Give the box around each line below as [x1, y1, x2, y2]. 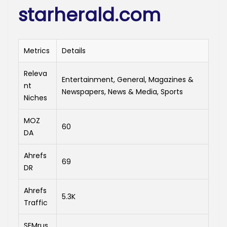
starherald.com [18, 2, 161, 28]
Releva [24, 68, 47, 79]
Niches [24, 93, 47, 103]
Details [62, 46, 86, 56]
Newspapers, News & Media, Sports [62, 87, 183, 97]
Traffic [24, 198, 48, 208]
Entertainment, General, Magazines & [62, 74, 194, 85]
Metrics [24, 46, 50, 56]
